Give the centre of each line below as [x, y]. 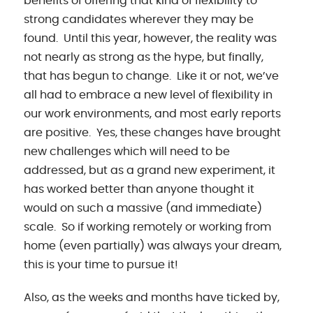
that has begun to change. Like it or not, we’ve [152, 76]
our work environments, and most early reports [153, 114]
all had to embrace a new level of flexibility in [148, 95]
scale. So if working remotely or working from [148, 227]
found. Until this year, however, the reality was [151, 38]
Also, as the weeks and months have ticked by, [152, 297]
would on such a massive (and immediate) [143, 208]
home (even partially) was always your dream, [153, 246]
